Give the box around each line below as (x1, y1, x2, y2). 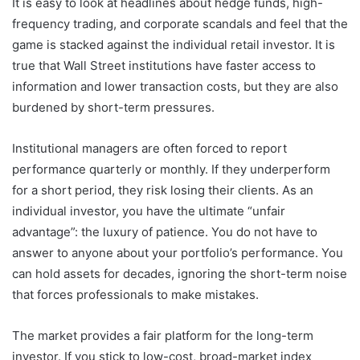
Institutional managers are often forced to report (12, 141, 287, 157)
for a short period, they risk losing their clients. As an (12, 182, 313, 198)
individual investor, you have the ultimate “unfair (12, 203, 285, 219)
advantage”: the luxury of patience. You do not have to (12, 224, 317, 240)
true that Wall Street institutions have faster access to (12, 58, 316, 74)
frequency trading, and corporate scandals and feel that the (12, 16, 348, 32)
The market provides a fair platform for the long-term (12, 328, 313, 344)
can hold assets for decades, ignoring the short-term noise (12, 266, 347, 282)
